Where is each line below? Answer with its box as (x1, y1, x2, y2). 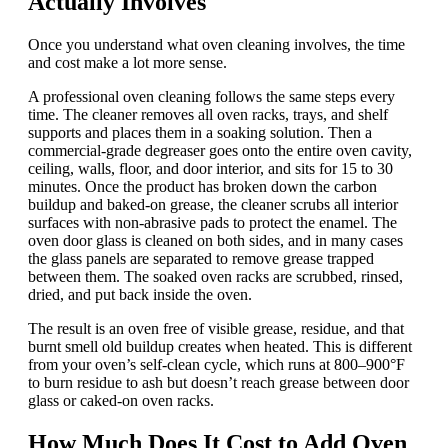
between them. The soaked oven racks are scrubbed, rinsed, (28, 268, 403, 286)
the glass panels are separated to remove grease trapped (28, 250, 374, 268)
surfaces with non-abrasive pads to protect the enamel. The (28, 214, 397, 232)
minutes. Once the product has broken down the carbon (28, 178, 377, 196)
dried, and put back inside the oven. (28, 286, 252, 304)
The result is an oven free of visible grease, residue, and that (28, 320, 404, 338)
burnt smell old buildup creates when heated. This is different (28, 338, 412, 356)
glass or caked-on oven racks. (28, 392, 214, 410)
